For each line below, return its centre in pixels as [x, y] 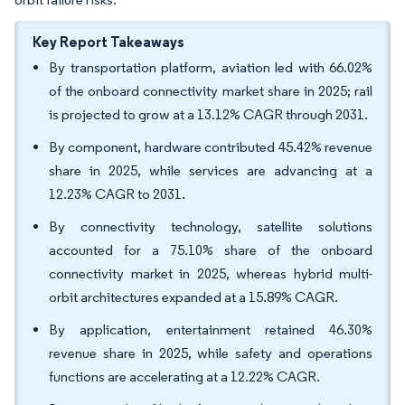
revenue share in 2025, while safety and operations [211, 353]
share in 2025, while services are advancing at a [211, 170]
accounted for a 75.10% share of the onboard [211, 250]
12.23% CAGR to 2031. [117, 194]
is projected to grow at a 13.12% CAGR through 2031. [208, 114]
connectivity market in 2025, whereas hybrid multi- [211, 273]
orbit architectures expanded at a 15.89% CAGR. [193, 297]
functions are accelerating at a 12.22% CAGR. [184, 377]
